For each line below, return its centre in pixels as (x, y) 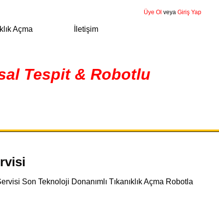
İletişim (86, 29)
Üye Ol (153, 12)
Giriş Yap (189, 12)
